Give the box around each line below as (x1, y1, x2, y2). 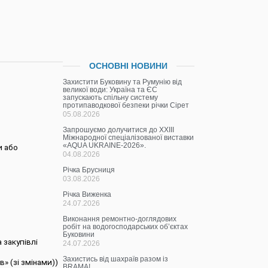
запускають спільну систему (63, 94, 159, 102)
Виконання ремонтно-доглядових (63, 215, 177, 223)
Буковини (63, 231, 95, 239)
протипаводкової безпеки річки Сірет (63, 102, 190, 109)
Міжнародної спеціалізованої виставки (63, 134, 194, 142)
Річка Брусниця (63, 166, 115, 174)
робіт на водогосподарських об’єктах (63, 223, 188, 231)
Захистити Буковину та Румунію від (63, 78, 182, 86)
